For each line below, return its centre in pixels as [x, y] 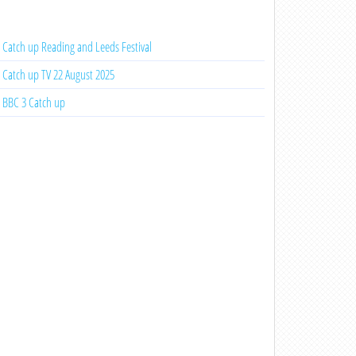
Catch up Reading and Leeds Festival [77, 47]
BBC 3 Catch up [33, 103]
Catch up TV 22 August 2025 [58, 75]
